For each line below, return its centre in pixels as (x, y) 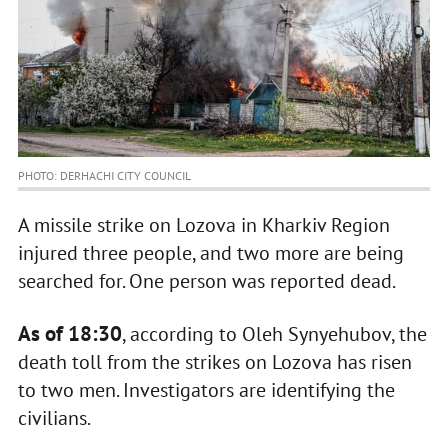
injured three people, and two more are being (210, 253)
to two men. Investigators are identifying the (206, 390)
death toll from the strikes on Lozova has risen (214, 362)
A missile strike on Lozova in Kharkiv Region (203, 225)
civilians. (55, 418)
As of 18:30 (69, 334)
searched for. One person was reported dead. (206, 281)
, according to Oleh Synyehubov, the (274, 334)
